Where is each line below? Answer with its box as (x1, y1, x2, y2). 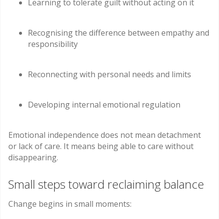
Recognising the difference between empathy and (28, 27, 209, 38)
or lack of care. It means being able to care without (8, 140, 194, 152)
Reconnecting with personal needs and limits (28, 68, 191, 80)
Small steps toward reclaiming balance (8, 175, 204, 192)
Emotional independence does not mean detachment (8, 129, 201, 140)
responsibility (28, 38, 78, 49)
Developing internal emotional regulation (28, 99, 180, 110)
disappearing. (8, 152, 58, 163)
